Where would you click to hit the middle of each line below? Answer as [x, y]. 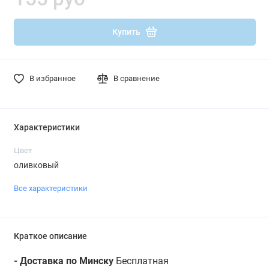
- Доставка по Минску [63, 261]
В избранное [52, 78]
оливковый [36, 165]
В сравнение [137, 78]
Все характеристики [50, 188]
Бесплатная [141, 261]
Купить [126, 32]
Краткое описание [50, 236]
